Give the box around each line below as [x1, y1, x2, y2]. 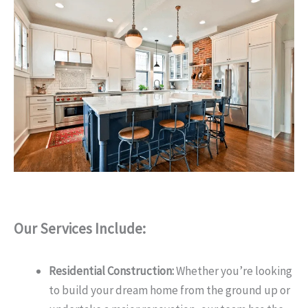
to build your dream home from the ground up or [49, 283, 290, 298]
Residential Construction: [49, 263, 174, 279]
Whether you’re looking [174, 263, 292, 279]
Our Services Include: [14, 219, 146, 238]
